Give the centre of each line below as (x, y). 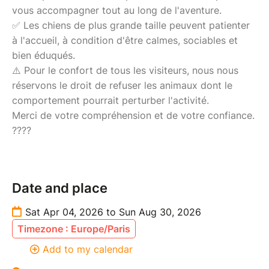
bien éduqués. (44, 55)
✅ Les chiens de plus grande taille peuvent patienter (131, 25)
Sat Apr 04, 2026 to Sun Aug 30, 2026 (113, 212)
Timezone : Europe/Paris (74, 228)
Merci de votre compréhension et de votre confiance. (133, 115)
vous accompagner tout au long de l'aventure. (117, 10)
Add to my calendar (88, 249)
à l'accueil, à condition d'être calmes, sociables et (125, 40)
